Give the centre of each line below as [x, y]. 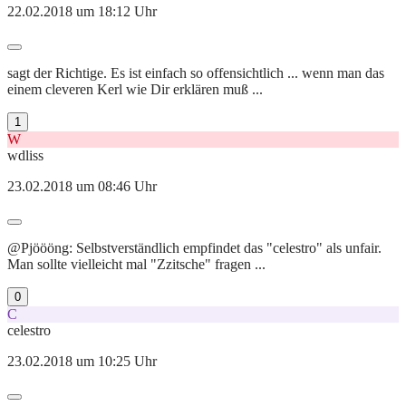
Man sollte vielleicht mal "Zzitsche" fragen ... [136, 264]
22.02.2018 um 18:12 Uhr [82, 11]
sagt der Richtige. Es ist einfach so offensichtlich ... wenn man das [196, 72]
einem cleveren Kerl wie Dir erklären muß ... [135, 89]
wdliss [25, 155]
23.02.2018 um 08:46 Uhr [82, 186]
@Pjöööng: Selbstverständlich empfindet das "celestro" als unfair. [194, 247]
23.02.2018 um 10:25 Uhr [82, 361]
